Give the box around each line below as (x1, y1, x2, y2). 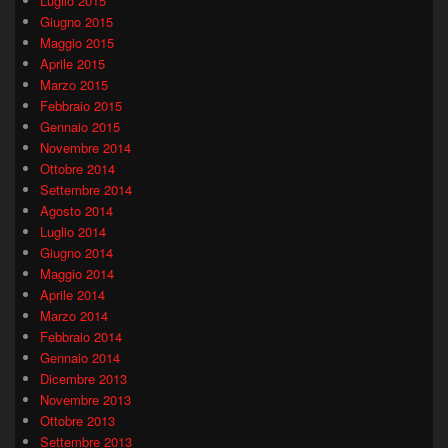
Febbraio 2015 (40, 95, 122, 115)
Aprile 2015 (40, 53, 105, 73)
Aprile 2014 (40, 284, 105, 304)
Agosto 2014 (40, 200, 113, 220)
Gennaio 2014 (40, 347, 120, 367)
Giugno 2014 (40, 242, 113, 262)
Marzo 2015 (40, 74, 108, 94)
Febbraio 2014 (40, 326, 122, 346)
